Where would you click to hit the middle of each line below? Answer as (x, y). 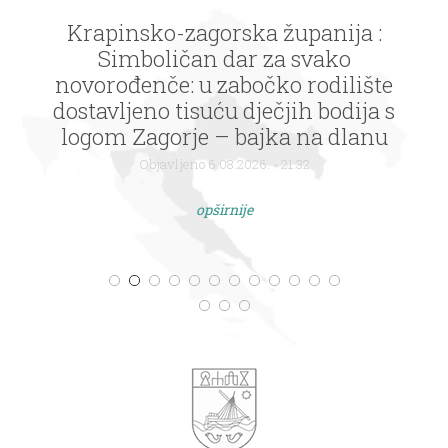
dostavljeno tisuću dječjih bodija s (224, 111)
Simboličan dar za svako (224, 59)
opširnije (224, 210)
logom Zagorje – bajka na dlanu (224, 137)
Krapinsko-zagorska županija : (224, 33)
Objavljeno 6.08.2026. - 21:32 (224, 164)
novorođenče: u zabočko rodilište (224, 85)
